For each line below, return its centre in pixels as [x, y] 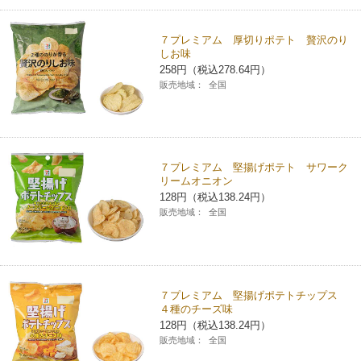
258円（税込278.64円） [216, 70]
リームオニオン [197, 181]
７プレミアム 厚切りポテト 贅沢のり [254, 40]
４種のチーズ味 [197, 309]
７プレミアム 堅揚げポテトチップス [254, 295]
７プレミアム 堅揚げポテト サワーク [254, 168]
